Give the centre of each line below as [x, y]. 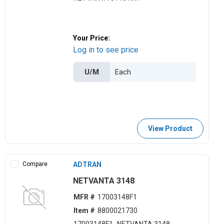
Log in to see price [106, 49]
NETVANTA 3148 [104, 180]
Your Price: [92, 38]
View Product [170, 128]
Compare [35, 164]
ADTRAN [87, 164]
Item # [84, 211]
